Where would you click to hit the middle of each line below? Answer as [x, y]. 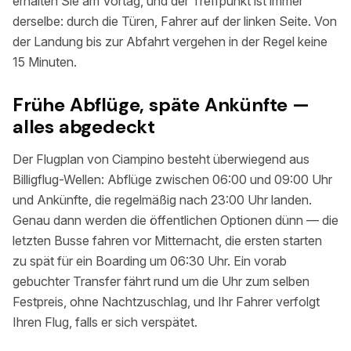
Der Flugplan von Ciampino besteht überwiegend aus [161, 159]
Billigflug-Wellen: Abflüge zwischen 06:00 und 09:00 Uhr [172, 179]
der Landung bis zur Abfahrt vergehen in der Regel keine [170, 42]
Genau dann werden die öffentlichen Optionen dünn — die [175, 220]
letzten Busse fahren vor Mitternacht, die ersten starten [167, 241]
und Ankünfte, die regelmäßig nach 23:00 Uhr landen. [162, 200]
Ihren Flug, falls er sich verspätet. [105, 322]
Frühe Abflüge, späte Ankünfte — [161, 105]
